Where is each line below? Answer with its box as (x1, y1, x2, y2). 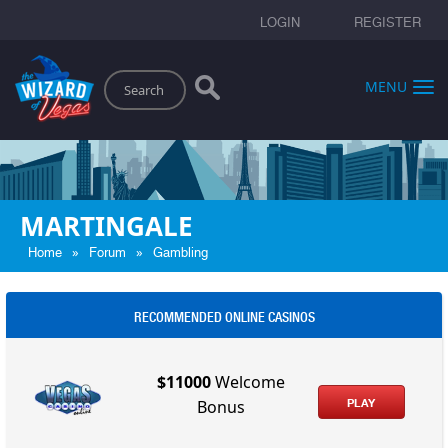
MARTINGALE (20, 207, 193, 244)
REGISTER (354, 15, 421, 30)
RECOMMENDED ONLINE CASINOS (133, 308, 315, 325)
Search (93, 66, 138, 84)
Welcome (211, 371, 286, 394)
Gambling (153, 244, 208, 260)
